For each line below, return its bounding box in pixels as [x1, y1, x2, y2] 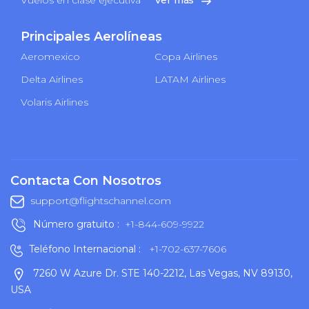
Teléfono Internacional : [26, 242, 146, 255]
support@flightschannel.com [30, 194, 171, 207]
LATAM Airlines [154, 72, 226, 86]
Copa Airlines [154, 50, 217, 63]
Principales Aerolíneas [21, 28, 162, 44]
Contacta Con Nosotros [10, 172, 161, 188]
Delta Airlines [21, 72, 83, 86]
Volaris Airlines [21, 95, 88, 108]
